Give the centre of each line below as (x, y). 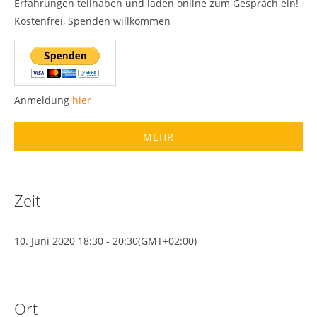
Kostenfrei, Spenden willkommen (92, 21)
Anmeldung (43, 100)
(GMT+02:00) (167, 241)
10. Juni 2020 (45, 241)
